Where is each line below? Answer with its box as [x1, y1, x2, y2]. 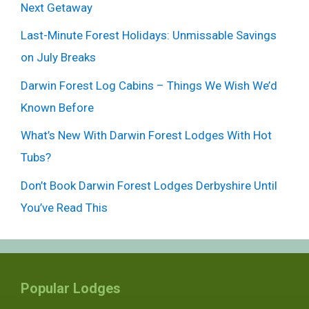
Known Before [21, 100, 94, 114]
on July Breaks [21, 50, 96, 65]
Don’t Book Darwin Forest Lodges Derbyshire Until [21, 178, 277, 192]
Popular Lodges [21, 279, 121, 297]
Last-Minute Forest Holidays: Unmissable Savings [21, 28, 277, 43]
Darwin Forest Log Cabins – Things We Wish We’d [21, 78, 277, 92]
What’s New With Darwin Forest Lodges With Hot [21, 128, 272, 143]
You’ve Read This [21, 200, 108, 215]
